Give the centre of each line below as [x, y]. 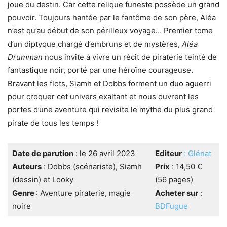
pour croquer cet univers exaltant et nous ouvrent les [103, 97]
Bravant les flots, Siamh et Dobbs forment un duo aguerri [109, 84]
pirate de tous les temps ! [53, 123]
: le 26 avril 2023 [104, 154]
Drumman [25, 57]
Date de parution [43, 154]
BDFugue [171, 206]
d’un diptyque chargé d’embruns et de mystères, [95, 44]
